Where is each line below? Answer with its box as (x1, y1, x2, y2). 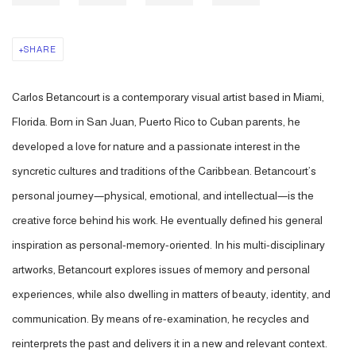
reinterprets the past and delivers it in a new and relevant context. (12, 337, 327, 350)
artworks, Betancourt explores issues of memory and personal (12, 263, 310, 276)
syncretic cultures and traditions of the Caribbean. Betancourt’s (12, 164, 316, 177)
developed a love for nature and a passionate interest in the (12, 140, 300, 153)
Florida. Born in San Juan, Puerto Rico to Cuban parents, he (12, 115, 300, 128)
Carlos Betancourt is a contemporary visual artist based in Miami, (12, 91, 324, 103)
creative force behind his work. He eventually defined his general (12, 214, 323, 226)
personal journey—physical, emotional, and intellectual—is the (12, 189, 314, 202)
